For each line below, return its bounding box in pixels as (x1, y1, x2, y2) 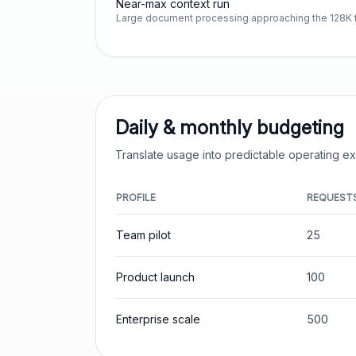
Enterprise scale (116, 312, 200, 326)
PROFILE (116, 192, 156, 203)
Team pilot (116, 228, 171, 242)
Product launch (116, 270, 195, 284)
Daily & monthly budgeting (115, 116, 344, 139)
